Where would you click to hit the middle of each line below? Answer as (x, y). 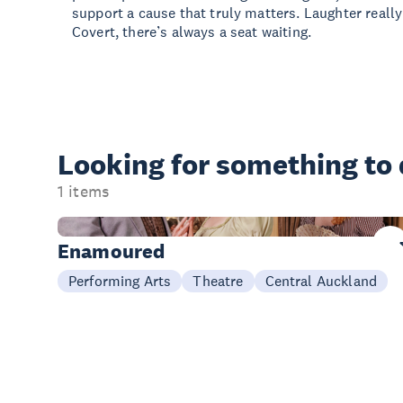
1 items (84, 192)
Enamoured (112, 251)
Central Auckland (321, 281)
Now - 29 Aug (111, 227)
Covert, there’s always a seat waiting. (192, 31)
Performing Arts (120, 281)
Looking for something (211, 165)
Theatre (218, 281)
